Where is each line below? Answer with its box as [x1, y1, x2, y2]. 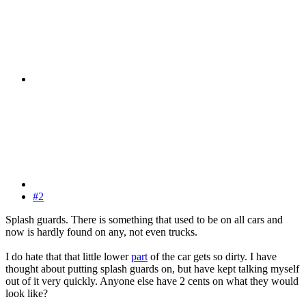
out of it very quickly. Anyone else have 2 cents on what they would [5, 275, 298, 288]
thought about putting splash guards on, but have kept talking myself [5, 263, 299, 275]
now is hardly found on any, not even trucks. [5, 226, 197, 238]
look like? [5, 288, 48, 300]
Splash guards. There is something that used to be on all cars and [5, 214, 283, 226]
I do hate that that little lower [5, 251, 131, 263]
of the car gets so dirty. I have [148, 251, 277, 263]
